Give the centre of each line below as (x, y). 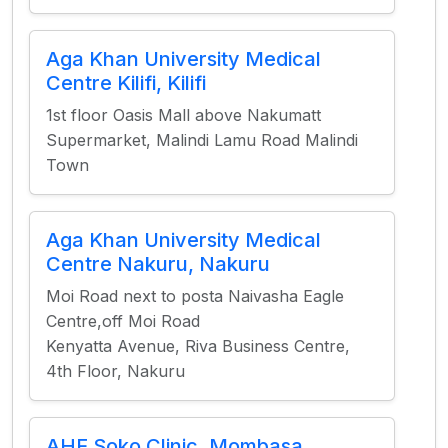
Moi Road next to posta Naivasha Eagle (195, 296)
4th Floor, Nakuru (115, 371)
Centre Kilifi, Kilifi (126, 83)
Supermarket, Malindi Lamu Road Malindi (202, 140)
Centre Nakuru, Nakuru (158, 264)
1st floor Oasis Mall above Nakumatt (183, 115)
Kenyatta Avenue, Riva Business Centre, (198, 346)
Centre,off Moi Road (123, 321)
